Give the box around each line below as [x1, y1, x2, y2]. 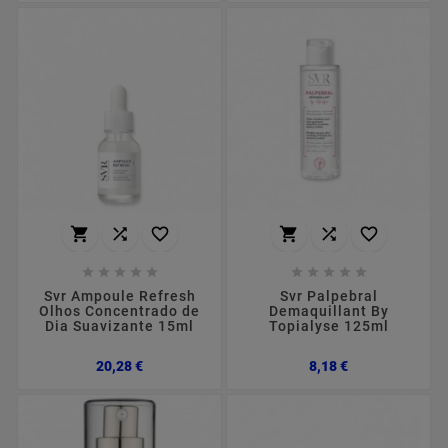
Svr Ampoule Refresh [43, 287, 196, 304]
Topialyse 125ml [268, 317, 389, 334]
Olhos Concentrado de [39, 302, 200, 319]
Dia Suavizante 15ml [45, 317, 194, 334]
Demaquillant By [268, 302, 389, 319]
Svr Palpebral [279, 287, 378, 304]
